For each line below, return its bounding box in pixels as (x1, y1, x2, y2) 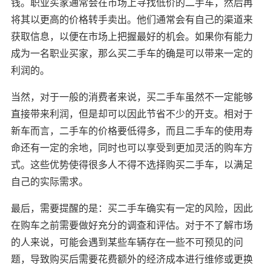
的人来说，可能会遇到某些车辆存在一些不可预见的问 (10, 235, 243, 249)
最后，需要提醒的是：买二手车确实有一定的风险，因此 (10, 201, 253, 215)
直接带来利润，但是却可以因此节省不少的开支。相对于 (10, 106, 253, 120)
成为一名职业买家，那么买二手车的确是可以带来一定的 (10, 46, 253, 60)
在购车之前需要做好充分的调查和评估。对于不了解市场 (10, 218, 253, 232)
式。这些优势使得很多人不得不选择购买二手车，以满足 (10, 157, 253, 171)
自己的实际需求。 (10, 174, 88, 188)
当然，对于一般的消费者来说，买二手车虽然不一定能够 (10, 90, 253, 103)
